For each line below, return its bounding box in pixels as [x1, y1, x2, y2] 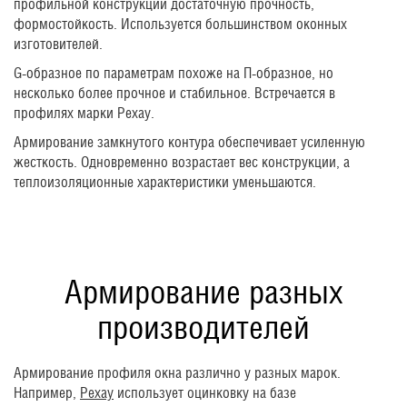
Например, [14, 383, 80, 402]
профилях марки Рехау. [14, 104, 154, 122]
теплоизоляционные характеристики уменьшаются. [14, 173, 316, 191]
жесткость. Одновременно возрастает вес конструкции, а [14, 153, 350, 171]
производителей [97, 307, 310, 346]
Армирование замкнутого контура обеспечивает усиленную [14, 133, 365, 151]
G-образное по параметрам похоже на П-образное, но [14, 64, 333, 82]
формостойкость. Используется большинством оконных [14, 15, 347, 33]
